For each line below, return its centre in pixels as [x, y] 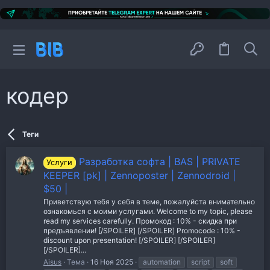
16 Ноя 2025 [112, 262]
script [200, 262]
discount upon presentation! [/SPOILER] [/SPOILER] [129, 240]
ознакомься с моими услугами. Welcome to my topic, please [148, 211]
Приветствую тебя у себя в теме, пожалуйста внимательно [149, 201]
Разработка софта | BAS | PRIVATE [159, 161]
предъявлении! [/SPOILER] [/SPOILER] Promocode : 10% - [142, 230]
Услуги [60, 162]
